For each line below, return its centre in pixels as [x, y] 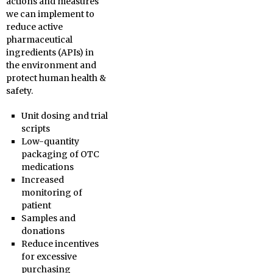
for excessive [49, 257]
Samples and [48, 218]
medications [47, 167]
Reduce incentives [60, 244]
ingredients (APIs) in [50, 52]
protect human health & [56, 78]
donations [43, 231]
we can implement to [50, 14]
